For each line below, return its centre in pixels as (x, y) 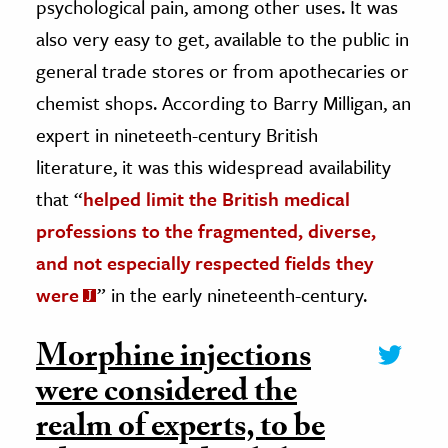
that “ (59, 198)
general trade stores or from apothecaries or (222, 70)
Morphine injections (173, 359)
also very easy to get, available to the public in (222, 38)
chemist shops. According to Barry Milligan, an (223, 102)
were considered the (166, 394)
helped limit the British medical (216, 198)
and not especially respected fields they (204, 262)
